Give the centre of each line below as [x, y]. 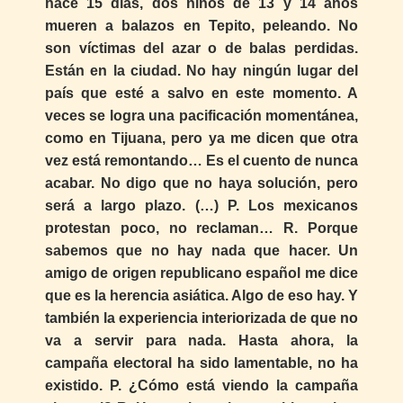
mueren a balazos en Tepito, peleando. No [201, 26]
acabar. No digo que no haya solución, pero [201, 184]
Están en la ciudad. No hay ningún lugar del [201, 71]
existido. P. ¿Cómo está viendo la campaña [201, 386]
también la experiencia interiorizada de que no [201, 318]
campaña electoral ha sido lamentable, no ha [201, 363]
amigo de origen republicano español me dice [201, 273]
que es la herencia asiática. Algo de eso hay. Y [201, 296]
